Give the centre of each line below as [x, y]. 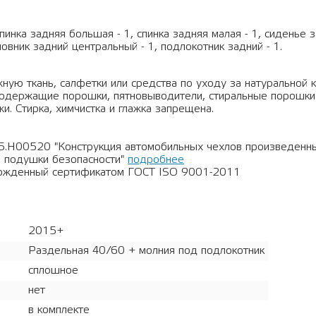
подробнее [156, 159]
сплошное [53, 270]
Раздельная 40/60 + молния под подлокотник [146, 250]
